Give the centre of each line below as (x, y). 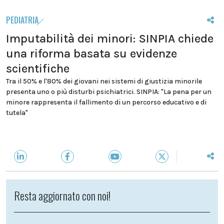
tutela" (17, 113)
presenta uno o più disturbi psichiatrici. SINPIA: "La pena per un (109, 92)
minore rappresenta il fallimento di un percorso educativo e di (106, 102)
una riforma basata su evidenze (91, 53)
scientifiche (38, 68)
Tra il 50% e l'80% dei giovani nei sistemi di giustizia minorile (104, 81)
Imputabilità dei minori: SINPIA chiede (110, 38)
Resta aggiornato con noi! (62, 195)
